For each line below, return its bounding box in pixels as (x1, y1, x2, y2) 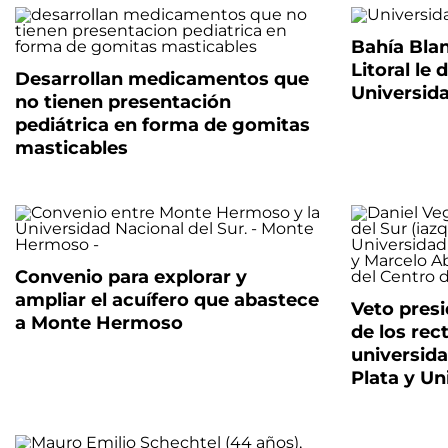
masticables (15, 137, 128, 159)
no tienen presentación (15, 91, 231, 113)
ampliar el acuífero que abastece (15, 289, 319, 311)
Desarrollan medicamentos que (15, 68, 309, 90)
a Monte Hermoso (15, 312, 183, 334)
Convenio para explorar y (15, 266, 247, 288)
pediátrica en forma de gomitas (15, 114, 310, 136)
